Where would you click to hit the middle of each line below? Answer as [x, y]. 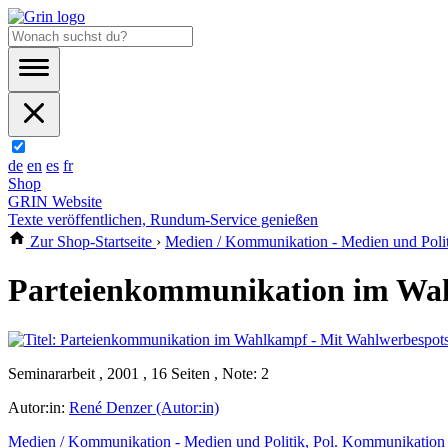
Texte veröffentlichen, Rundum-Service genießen [163, 219]
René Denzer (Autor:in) [144, 407]
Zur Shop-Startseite [91, 241]
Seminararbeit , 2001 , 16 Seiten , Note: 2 [138, 373]
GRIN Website [55, 201]
